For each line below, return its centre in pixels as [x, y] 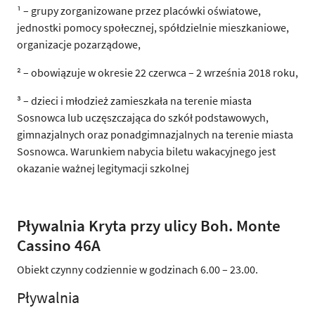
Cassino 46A [59, 245]
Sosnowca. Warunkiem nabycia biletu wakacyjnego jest [146, 151]
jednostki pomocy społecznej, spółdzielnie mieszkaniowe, [153, 27]
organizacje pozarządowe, [79, 44]
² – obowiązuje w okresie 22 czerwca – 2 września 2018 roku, [157, 72]
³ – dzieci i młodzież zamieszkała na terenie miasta [134, 100]
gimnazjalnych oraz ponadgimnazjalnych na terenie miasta [155, 134]
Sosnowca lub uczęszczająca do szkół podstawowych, [143, 117]
